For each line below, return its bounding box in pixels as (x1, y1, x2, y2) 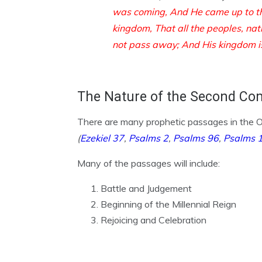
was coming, (112, 6, 170, 18)
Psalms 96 (173, 132, 219, 144)
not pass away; (112, 39, 181, 50)
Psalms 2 (129, 132, 168, 144)
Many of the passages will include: (77, 157, 220, 169)
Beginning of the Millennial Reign (101, 198, 236, 210)
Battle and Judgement (101, 182, 192, 194)
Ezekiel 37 (80, 132, 124, 144)
